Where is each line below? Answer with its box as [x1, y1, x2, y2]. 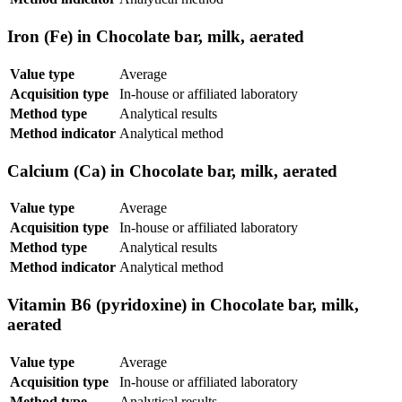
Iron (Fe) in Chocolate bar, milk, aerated [7, 27, 304, 47]
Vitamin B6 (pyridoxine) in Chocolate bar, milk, [7, 295, 359, 315]
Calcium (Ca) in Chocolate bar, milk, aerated [7, 161, 337, 180]
